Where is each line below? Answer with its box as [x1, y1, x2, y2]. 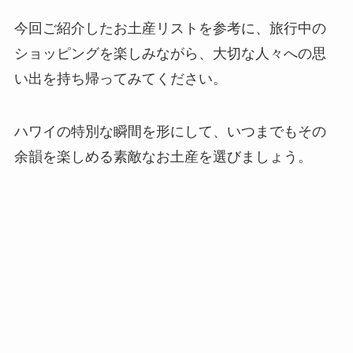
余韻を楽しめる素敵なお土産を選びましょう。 [13, 149, 312, 165]
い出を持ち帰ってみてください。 [13, 70, 227, 87]
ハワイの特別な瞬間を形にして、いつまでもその [13, 124, 326, 140]
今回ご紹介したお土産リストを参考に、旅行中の [13, 20, 326, 36]
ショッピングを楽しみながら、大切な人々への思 [13, 45, 326, 61]
